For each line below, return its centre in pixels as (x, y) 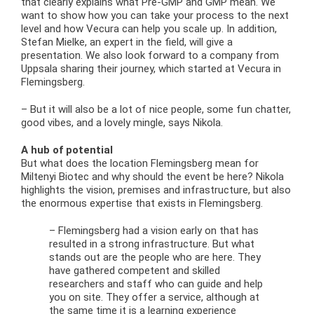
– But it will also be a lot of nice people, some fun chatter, (156, 109)
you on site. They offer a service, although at (154, 297)
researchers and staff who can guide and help (156, 284)
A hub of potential (67, 150)
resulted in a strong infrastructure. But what (151, 244)
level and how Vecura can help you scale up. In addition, (149, 29)
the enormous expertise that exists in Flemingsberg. (142, 203)
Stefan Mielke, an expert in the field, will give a (127, 42)
